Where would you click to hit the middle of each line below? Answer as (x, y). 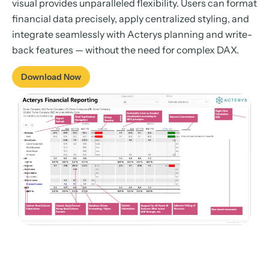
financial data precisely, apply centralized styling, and (131, 19)
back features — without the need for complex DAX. (125, 50)
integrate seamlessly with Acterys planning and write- (132, 34)
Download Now (51, 77)
